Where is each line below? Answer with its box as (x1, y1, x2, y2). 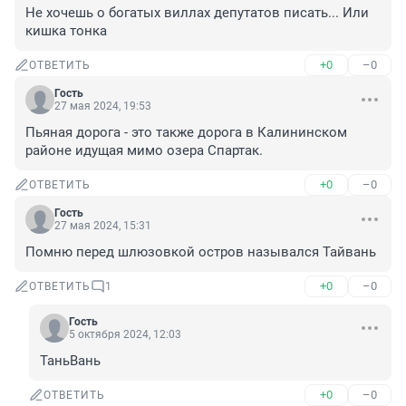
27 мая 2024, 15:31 (54, 219, 151, 233)
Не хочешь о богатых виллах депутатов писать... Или (25, 5, 369, 22)
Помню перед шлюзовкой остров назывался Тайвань (25, 244, 376, 261)
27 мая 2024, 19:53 (54, 100, 151, 113)
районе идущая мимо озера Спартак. (25, 142, 263, 159)
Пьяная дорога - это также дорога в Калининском (25, 124, 347, 141)
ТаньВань (40, 353, 101, 370)
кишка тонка (25, 23, 107, 40)
